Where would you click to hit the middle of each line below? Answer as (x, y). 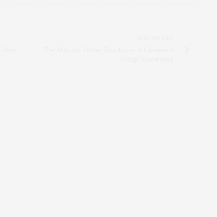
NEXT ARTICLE (155, 38)
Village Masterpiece (147, 59)
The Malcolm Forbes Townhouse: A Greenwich (109, 50)
